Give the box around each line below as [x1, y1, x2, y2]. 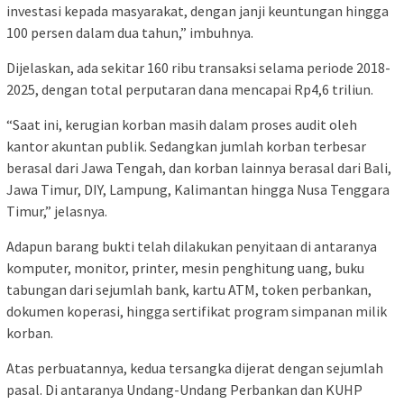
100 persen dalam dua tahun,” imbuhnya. [6, 23, 253, 41]
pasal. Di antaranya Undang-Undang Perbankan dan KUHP [6, 380, 363, 399]
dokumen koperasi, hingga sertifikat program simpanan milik [6, 301, 387, 320]
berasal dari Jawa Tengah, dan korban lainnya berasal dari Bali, [6, 158, 391, 177]
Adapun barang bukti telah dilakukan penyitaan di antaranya [6, 236, 377, 255]
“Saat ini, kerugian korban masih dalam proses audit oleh [6, 115, 357, 133]
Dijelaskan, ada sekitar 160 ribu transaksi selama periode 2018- [6, 58, 390, 77]
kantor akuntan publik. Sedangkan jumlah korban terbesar [6, 136, 366, 155]
